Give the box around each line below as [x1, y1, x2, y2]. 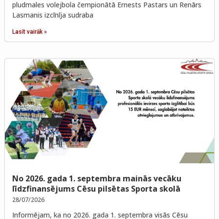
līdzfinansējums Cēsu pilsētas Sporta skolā [12, 183, 180, 195]
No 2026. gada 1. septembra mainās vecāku [12, 173, 181, 184]
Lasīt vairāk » [12, 28, 47, 36]
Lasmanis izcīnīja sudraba [12, 10, 93, 20]
